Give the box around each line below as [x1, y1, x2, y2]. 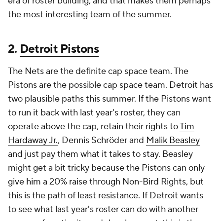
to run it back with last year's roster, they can [8, 107, 181, 118]
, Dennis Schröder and [58, 135, 146, 146]
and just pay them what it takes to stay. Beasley [8, 148, 193, 160]
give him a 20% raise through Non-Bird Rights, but [8, 176, 204, 187]
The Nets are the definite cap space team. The [8, 66, 188, 77]
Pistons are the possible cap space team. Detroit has [8, 79, 213, 91]
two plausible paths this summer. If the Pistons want [8, 93, 211, 105]
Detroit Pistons [19, 41, 99, 57]
